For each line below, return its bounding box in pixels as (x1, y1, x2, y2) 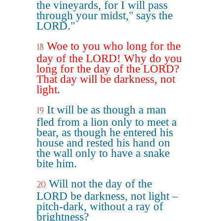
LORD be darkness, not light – (37, 190, 178, 202)
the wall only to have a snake (37, 147, 170, 159)
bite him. (37, 157, 77, 170)
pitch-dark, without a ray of (37, 200, 163, 213)
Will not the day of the (49, 178, 152, 190)
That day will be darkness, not (37, 73, 175, 85)
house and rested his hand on (37, 137, 170, 149)
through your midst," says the (37, 9, 173, 22)
